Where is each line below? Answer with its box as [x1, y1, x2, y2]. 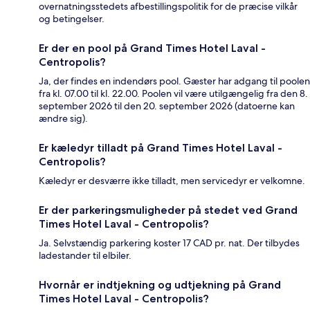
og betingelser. [39, 12, 104, 26]
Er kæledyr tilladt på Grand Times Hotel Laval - [39, 141, 282, 155]
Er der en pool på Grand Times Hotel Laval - [39, 42, 266, 55]
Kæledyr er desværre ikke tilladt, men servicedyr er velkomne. [39, 174, 305, 188]
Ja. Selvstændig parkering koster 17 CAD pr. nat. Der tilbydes [39, 237, 300, 250]
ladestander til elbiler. [39, 249, 131, 262]
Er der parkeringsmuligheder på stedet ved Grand [39, 203, 298, 217]
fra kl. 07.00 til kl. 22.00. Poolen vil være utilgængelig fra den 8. [39, 87, 308, 100]
